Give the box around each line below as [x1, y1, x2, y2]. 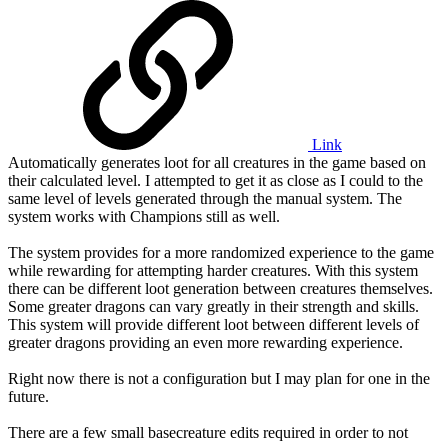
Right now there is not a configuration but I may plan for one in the [8, 369, 430, 387]
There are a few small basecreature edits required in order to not [8, 423, 408, 441]
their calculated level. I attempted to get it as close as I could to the [8, 171, 423, 189]
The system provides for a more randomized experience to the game [8, 243, 434, 261]
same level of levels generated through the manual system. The [8, 189, 402, 207]
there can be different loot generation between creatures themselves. [8, 279, 433, 297]
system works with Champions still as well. [8, 207, 280, 225]
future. [8, 387, 49, 405]
